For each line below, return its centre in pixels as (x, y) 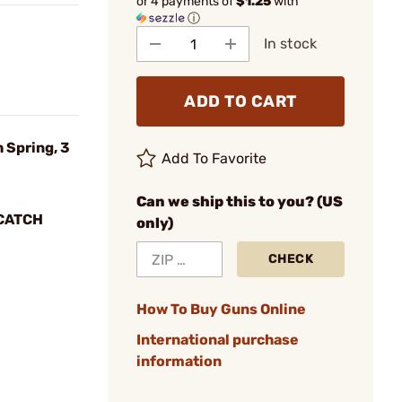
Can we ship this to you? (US (240, 201)
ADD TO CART (240, 101)
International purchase (218, 340)
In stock (290, 44)
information (179, 361)
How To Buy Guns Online (221, 309)
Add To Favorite (214, 158)
